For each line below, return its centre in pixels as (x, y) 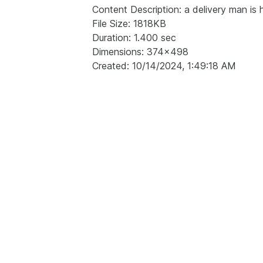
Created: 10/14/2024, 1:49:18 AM (164, 65)
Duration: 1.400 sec (134, 37)
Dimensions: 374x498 (140, 51)
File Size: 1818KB (129, 23)
